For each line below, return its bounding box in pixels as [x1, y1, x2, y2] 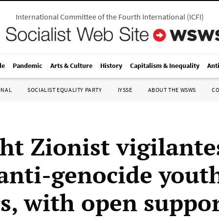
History [100, 61, 122, 70]
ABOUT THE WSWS [148, 86, 196, 93]
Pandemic [13, 61, 43, 70]
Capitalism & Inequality [130, 61, 199, 70]
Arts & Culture [50, 61, 92, 70]
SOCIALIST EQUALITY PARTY [27, 86, 102, 93]
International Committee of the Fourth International [15, 12, 185, 22]
